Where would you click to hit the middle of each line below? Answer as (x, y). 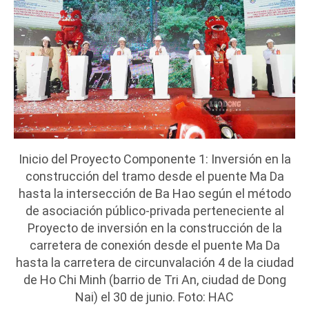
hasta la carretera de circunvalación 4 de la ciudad (154, 263)
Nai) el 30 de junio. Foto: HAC (154, 297)
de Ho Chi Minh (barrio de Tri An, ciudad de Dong (154, 280)
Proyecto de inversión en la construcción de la (154, 228)
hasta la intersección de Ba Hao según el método (154, 194)
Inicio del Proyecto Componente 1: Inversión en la (154, 159)
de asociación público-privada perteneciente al (154, 211)
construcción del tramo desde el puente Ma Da (154, 177)
